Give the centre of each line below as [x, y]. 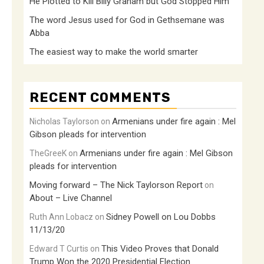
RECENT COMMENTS [100, 98]
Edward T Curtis [59, 249]
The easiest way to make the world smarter [114, 52]
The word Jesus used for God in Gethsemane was [127, 20]
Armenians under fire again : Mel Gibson [156, 153]
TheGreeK [48, 153]
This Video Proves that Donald [160, 249]
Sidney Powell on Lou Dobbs [161, 217]
